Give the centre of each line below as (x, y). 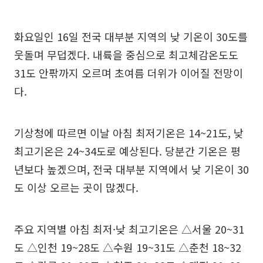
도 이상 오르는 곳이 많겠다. (76, 187)
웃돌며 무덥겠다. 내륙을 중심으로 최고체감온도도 (126, 54)
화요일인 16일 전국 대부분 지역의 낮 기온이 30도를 (131, 36)
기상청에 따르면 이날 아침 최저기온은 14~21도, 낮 (129, 132)
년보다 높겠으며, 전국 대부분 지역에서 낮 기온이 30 (131, 169)
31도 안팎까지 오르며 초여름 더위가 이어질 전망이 (129, 73)
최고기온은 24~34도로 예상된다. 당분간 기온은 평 (127, 151)
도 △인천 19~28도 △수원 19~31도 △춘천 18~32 (128, 247)
